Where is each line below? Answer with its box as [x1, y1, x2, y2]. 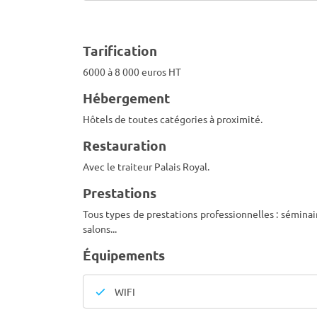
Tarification [83, 42, 157, 59]
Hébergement [83, 89, 170, 107]
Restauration [83, 137, 166, 154]
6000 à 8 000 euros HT [83, 65, 181, 78]
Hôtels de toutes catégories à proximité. [83, 113, 263, 125]
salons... [83, 222, 117, 235]
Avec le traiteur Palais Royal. [83, 160, 209, 173]
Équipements [83, 246, 165, 264]
